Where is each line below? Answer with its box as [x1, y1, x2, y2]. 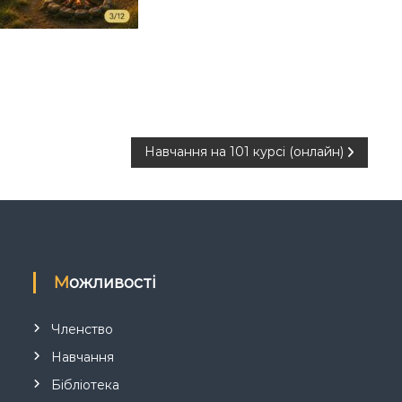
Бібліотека [51, 377, 120, 393]
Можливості [69, 273, 157, 293]
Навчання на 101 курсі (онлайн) [144, 144, 344, 160]
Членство [51, 321, 114, 337]
